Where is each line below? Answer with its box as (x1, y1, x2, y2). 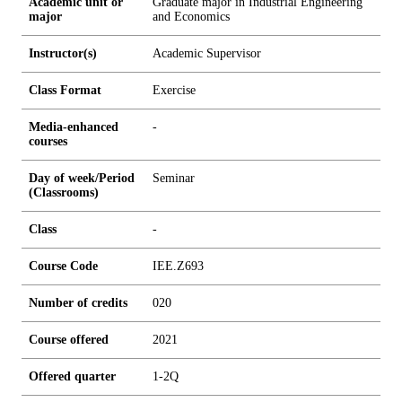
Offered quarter (29, 370, 116, 383)
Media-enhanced (29, 120, 118, 134)
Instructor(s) (29, 47, 97, 60)
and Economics (153, 10, 230, 23)
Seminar (153, 171, 195, 185)
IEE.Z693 (153, 259, 204, 273)
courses (29, 135, 67, 148)
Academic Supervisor (153, 47, 261, 60)
